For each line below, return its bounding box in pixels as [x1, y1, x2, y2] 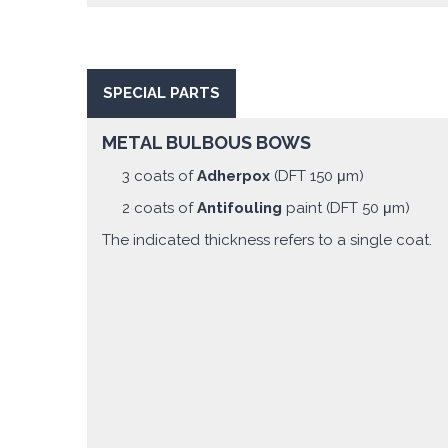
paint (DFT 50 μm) [282, 199, 410, 218]
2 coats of [122, 199, 197, 218]
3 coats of [122, 167, 197, 186]
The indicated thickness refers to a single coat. [102, 231, 432, 250]
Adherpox [197, 167, 274, 186]
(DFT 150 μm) [274, 167, 364, 186]
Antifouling [197, 199, 282, 218]
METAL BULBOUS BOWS [102, 132, 311, 154]
